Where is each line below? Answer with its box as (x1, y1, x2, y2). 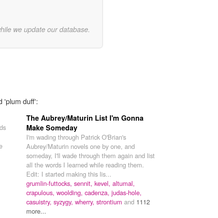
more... (26, 206, 46, 216)
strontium (96, 197, 124, 206)
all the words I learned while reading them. (26, 160, 144, 169)
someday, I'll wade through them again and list (26, 150, 155, 160)
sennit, (74, 178, 94, 188)
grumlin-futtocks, (26, 178, 74, 188)
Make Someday (26, 122, 77, 132)
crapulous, (26, 187, 56, 197)
